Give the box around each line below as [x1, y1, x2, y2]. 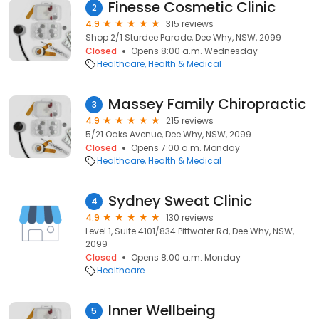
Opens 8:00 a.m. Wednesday [131, 45, 258, 57]
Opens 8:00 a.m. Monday [131, 251, 241, 263]
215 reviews [166, 115, 214, 127]
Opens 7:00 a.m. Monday [131, 142, 240, 154]
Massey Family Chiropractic [108, 94, 306, 114]
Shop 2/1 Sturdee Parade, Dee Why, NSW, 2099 [85, 31, 281, 43]
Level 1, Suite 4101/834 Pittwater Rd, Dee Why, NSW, [85, 225, 294, 237]
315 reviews [166, 18, 214, 30]
